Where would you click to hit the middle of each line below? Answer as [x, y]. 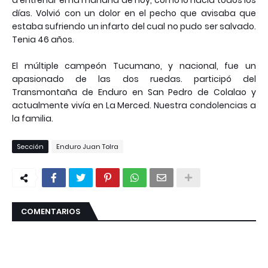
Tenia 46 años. [44, 40]
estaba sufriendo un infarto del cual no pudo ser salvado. [134, 27]
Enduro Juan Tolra [87, 147]
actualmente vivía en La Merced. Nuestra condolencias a [134, 106]
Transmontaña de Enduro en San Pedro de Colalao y [134, 92]
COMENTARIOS [51, 212]
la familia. [33, 119]
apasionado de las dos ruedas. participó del [134, 79]
